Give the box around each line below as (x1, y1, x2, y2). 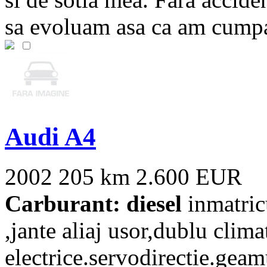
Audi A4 (5, 123, 96, 151)
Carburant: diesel (5, 191, 182, 217)
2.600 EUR (136, 164, 242, 190)
